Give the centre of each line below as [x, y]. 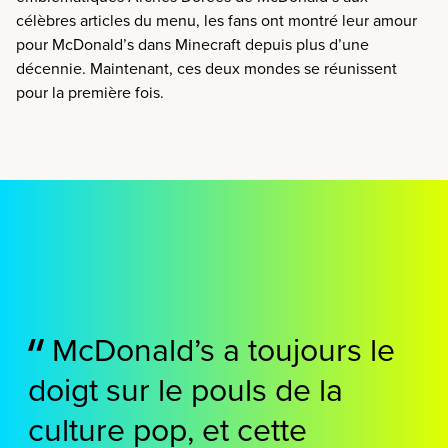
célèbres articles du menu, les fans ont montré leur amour [216, 19]
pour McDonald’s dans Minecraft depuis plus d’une [192, 43]
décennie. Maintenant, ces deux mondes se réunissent [206, 67]
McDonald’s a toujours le [219, 348]
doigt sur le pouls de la [185, 388]
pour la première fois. [90, 91]
